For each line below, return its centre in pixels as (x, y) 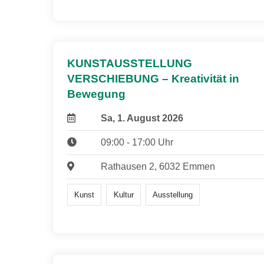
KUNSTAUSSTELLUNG (130, 64)
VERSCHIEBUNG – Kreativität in (153, 79)
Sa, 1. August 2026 (142, 118)
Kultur (123, 194)
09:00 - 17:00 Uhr (137, 143)
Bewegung (96, 94)
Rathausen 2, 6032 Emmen (158, 167)
